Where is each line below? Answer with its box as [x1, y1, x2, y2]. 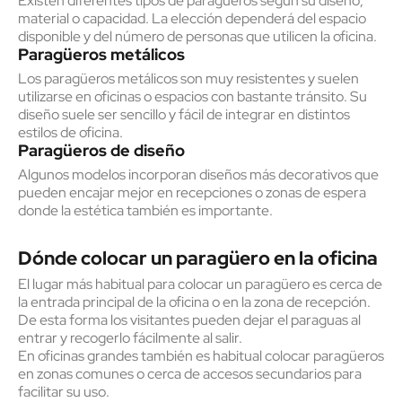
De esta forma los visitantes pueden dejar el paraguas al [18, 310, 361, 329]
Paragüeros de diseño [18, 140, 185, 161]
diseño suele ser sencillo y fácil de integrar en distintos [18, 105, 350, 124]
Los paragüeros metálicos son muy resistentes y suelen [18, 69, 359, 88]
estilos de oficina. [18, 123, 123, 142]
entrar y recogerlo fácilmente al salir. [18, 328, 242, 347]
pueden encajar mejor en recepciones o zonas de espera [18, 183, 366, 202]
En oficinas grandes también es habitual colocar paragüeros [18, 346, 384, 365]
